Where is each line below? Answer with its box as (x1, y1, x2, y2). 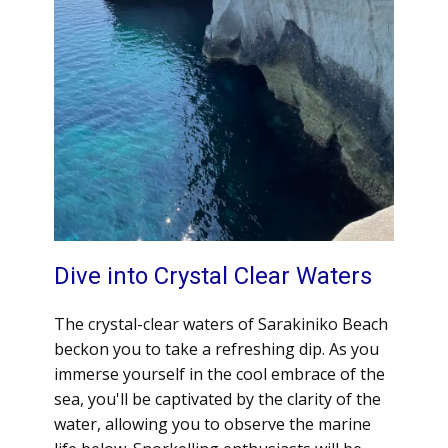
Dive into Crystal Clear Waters (54, 262, 372, 290)
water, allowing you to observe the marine (54, 413, 371, 435)
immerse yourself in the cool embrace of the (54, 363, 385, 385)
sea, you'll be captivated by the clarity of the (54, 388, 381, 410)
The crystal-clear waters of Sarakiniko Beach (54, 313, 388, 335)
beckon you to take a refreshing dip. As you (54, 338, 379, 360)
